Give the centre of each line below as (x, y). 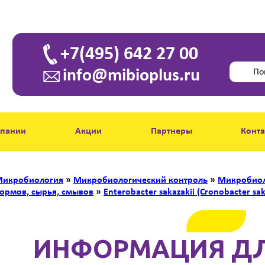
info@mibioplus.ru (131, 76)
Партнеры (171, 131)
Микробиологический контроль (140, 180)
